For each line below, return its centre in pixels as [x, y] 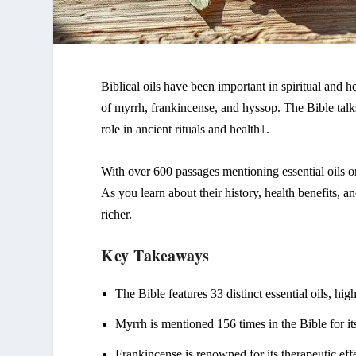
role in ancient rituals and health [181, 130]
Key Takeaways [155, 255]
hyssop [260, 108]
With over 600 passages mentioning [192, 172]
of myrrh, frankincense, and [172, 108]
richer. [117, 215]
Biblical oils [131, 87]
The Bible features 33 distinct [191, 293]
